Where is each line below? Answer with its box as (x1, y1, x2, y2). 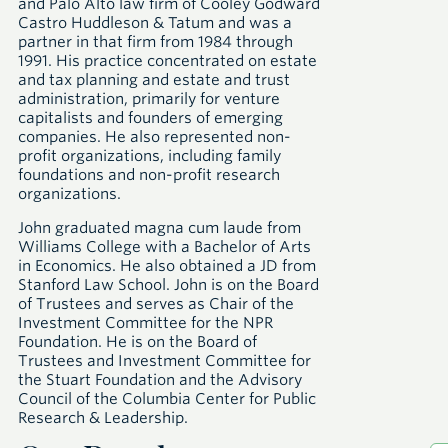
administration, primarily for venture (18, 90, 280, 108)
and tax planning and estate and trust (18, 71, 290, 89)
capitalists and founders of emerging (18, 109, 283, 127)
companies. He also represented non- (18, 128, 291, 146)
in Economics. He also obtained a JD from (18, 257, 316, 275)
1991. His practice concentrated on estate (18, 52, 317, 70)
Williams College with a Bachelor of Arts (18, 238, 311, 256)
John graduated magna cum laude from (18, 219, 301, 237)
